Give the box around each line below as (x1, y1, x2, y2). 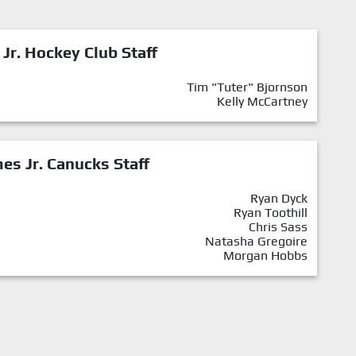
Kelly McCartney (217, 93, 308, 109)
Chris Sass (249, 219, 308, 234)
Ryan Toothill (234, 204, 308, 220)
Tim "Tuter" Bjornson (187, 79, 308, 95)
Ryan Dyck (250, 190, 308, 206)
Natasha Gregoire (205, 233, 308, 249)
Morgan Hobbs (223, 247, 308, 263)
